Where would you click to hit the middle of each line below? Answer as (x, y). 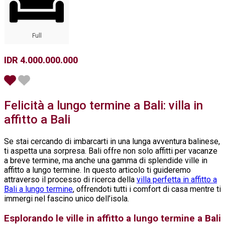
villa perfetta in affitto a (177, 180)
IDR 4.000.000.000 (41, 60)
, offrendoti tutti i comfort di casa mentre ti (147, 189)
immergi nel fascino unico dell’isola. (67, 199)
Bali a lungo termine (38, 189)
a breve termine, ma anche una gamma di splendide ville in (106, 161)
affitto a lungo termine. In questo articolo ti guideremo (97, 170)
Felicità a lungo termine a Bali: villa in (103, 106)
